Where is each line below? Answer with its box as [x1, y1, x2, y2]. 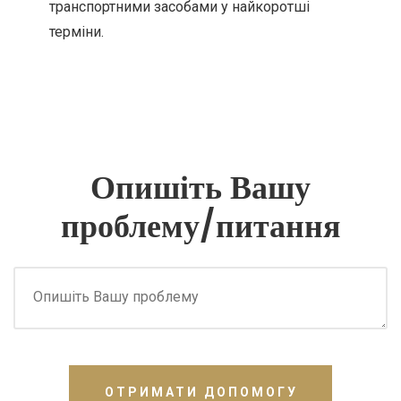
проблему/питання [61, 203, 340, 249]
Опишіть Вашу [90, 165, 311, 210]
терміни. [49, 23, 104, 40]
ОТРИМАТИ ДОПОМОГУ [105, 385, 298, 399]
